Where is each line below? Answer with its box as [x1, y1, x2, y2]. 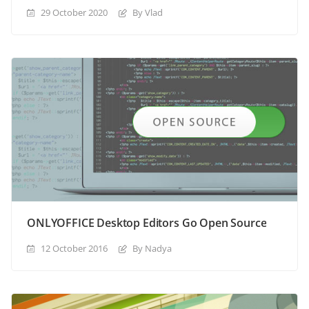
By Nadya [132, 242, 172, 255]
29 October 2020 [41, 6, 108, 19]
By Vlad [132, 6, 163, 19]
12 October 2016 [41, 242, 108, 255]
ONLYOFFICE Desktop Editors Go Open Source [27, 215, 267, 231]
